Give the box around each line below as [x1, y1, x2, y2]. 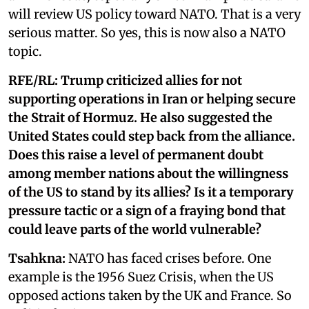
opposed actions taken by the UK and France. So [8, 287, 292, 303]
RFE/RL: [8, 72, 58, 88]
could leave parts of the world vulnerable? [8, 221, 261, 237]
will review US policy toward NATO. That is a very [8, 6, 301, 22]
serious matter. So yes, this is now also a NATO [8, 24, 286, 41]
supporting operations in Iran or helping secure [8, 90, 296, 107]
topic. [8, 43, 42, 59]
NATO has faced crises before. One [66, 250, 271, 266]
